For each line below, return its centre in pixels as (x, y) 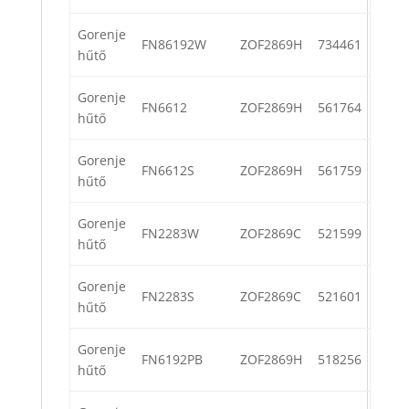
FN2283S (168, 297)
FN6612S (168, 171)
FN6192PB (172, 360)
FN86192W (174, 45)
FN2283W (170, 234)
